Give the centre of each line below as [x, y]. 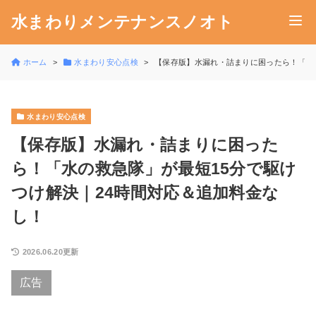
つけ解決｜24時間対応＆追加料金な [145, 193]
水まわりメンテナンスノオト [123, 22]
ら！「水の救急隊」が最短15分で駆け [154, 169]
